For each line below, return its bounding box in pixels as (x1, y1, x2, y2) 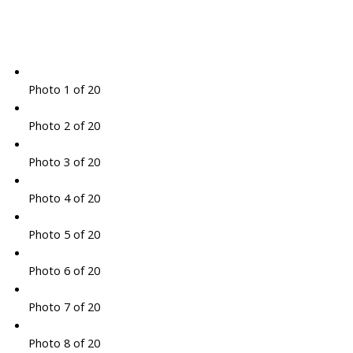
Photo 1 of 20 (28, 81, 100, 98)
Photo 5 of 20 (28, 226, 100, 243)
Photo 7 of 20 (28, 299, 100, 315)
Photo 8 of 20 (28, 335, 100, 351)
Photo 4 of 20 (28, 190, 100, 206)
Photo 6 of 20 (28, 262, 100, 279)
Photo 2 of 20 (28, 117, 100, 134)
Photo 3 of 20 (28, 154, 100, 170)
